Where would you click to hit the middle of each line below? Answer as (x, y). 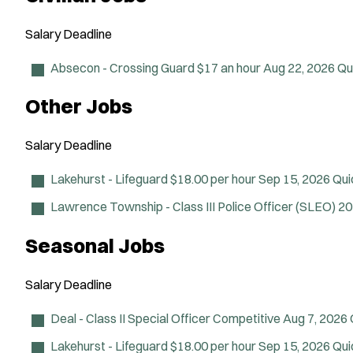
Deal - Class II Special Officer (130, 318)
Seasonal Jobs (95, 245)
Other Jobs (79, 106)
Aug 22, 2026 (300, 67)
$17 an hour (229, 67)
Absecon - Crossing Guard (123, 67)
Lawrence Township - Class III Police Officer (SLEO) (193, 206)
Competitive (248, 318)
